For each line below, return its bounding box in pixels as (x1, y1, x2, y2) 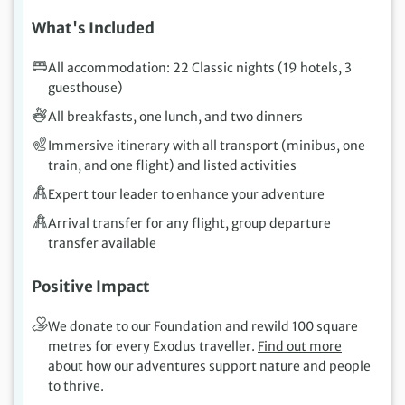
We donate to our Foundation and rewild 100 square (48, 318, 358, 335)
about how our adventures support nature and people (48, 358, 371, 375)
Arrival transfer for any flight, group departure (48, 215, 331, 232)
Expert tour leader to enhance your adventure (48, 186, 325, 203)
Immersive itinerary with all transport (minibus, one (48, 137, 365, 155)
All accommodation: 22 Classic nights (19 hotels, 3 (48, 60, 352, 77)
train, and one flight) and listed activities (48, 157, 297, 174)
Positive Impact (32, 277, 150, 297)
